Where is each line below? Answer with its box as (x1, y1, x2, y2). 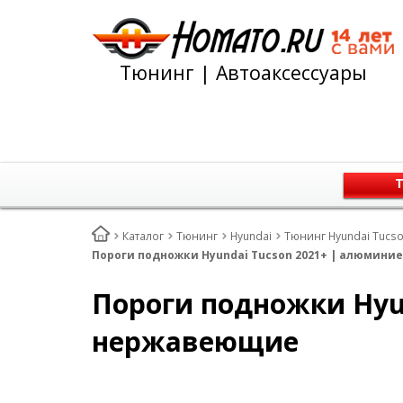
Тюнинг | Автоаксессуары (120, 59, 367, 85)
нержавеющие (92, 323, 299, 360)
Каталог (122, 228, 164, 244)
